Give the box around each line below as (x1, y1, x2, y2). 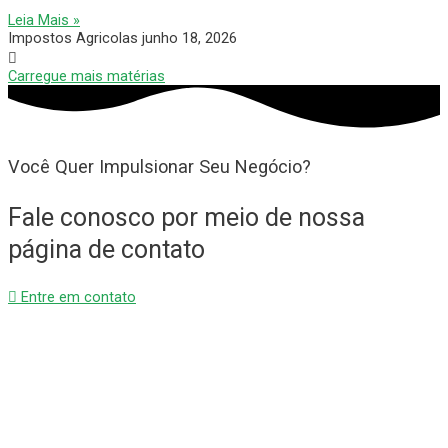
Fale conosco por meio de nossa (8, 202, 365, 232)
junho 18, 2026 (142, 28, 237, 47)
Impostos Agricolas (8, 28, 142, 47)
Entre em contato (21, 288, 136, 307)
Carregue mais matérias (8, 66, 165, 85)
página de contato (8, 234, 205, 264)
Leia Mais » (8, 10, 80, 29)
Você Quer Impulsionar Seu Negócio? (8, 156, 311, 178)
